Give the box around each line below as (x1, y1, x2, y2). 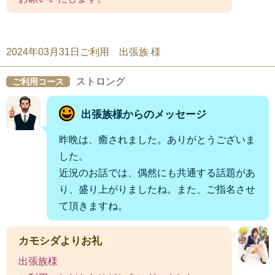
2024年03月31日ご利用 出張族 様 (6, 46, 161, 57)
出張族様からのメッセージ (81, 109, 206, 121)
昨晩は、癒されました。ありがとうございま (59, 134, 255, 145)
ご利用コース (12, 76, 64, 87)
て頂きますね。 (59, 200, 128, 211)
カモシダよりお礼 (18, 234, 102, 247)
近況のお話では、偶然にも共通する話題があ (59, 167, 255, 178)
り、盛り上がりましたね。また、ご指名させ (59, 184, 255, 195)
